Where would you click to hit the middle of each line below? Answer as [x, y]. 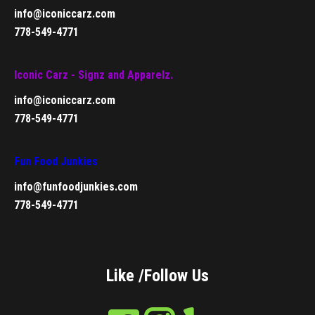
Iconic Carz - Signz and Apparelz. [94, 75]
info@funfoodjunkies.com [76, 187]
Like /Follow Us [157, 276]
